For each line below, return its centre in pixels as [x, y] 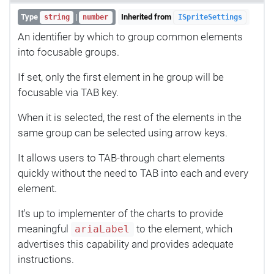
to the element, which [183, 228]
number [96, 17]
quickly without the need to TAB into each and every [133, 173]
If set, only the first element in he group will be [121, 77]
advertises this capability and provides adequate [126, 244]
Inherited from [147, 17]
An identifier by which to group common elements [130, 36]
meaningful [44, 228]
